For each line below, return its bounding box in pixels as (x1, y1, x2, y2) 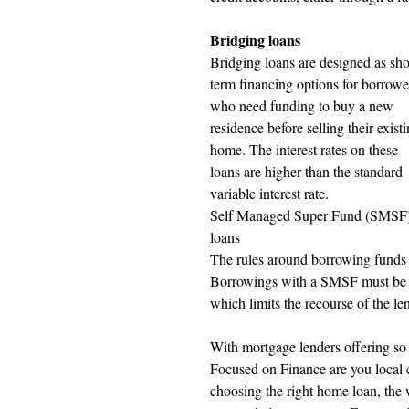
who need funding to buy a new (210, 96, 397, 115)
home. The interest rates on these (210, 140, 402, 159)
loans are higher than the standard (210, 162, 406, 181)
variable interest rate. (210, 184, 329, 203)
